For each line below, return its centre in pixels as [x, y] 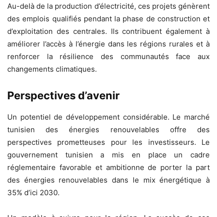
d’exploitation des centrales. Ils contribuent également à [108, 31]
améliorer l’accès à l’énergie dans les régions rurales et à [108, 44]
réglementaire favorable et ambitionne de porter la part [108, 167]
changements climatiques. [52, 69]
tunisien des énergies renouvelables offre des [108, 129]
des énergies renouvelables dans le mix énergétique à [108, 180]
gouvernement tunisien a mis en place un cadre [108, 155]
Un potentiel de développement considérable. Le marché [108, 117]
